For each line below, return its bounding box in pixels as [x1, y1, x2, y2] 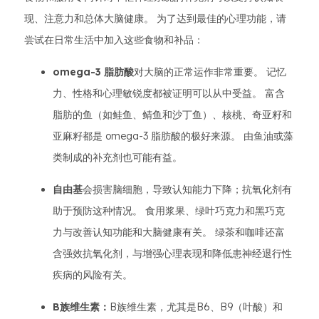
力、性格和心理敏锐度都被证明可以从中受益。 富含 [53, 86, 285, 100]
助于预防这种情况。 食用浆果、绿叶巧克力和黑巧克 [53, 204, 285, 217]
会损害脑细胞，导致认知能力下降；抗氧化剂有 [83, 182, 292, 196]
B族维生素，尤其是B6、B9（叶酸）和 [110, 300, 283, 313]
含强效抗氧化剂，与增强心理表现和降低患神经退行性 [53, 246, 292, 260]
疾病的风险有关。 [53, 268, 132, 281]
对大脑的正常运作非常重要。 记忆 [134, 65, 286, 78]
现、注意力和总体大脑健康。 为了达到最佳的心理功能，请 [24, 11, 286, 25]
